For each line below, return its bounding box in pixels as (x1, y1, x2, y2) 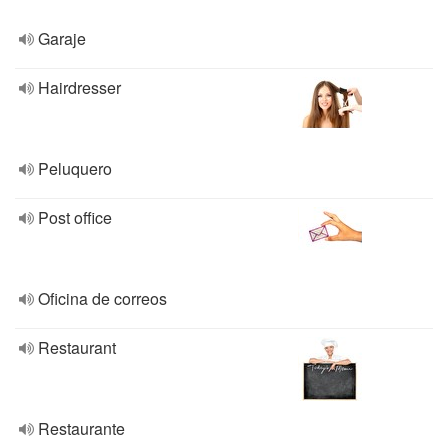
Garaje (38, 27, 86, 50)
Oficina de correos (38, 287, 167, 310)
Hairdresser (38, 76, 121, 99)
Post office (38, 206, 112, 229)
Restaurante (38, 417, 125, 440)
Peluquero (38, 157, 112, 180)
